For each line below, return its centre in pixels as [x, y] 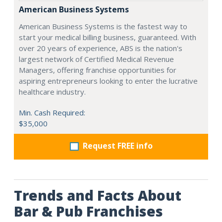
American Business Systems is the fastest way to [103, 26]
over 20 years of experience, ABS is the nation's [101, 48]
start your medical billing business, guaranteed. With [108, 37]
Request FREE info [117, 145]
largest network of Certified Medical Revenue [96, 59]
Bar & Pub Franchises [88, 211]
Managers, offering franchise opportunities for [98, 70]
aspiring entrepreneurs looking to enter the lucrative [108, 81]
